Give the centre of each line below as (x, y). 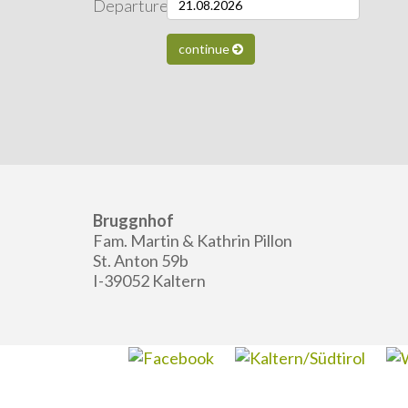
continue (205, 49)
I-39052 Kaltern (149, 280)
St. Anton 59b (141, 260)
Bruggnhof (133, 220)
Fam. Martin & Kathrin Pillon (193, 240)
